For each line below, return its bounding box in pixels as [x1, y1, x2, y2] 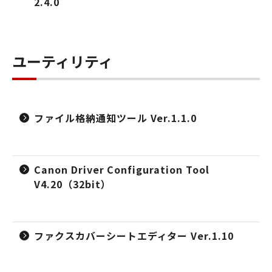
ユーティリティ [12, 50, 113, 72]
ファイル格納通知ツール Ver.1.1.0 [34, 110, 197, 125]
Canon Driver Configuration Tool [34, 162, 209, 177]
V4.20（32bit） [34, 177, 111, 191]
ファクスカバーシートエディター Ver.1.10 [34, 228, 234, 243]
